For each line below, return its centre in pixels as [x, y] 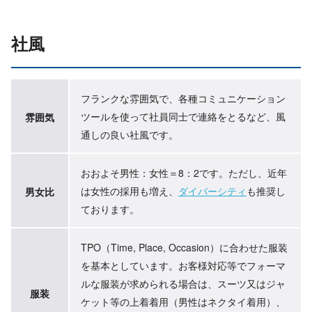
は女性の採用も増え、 [130, 191]
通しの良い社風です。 [130, 134]
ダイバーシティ [212, 191]
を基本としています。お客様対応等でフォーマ [183, 265]
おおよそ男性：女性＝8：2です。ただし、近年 [184, 173]
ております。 [110, 209]
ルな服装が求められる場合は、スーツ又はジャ [183, 283]
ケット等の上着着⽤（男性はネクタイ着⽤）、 [183, 302]
